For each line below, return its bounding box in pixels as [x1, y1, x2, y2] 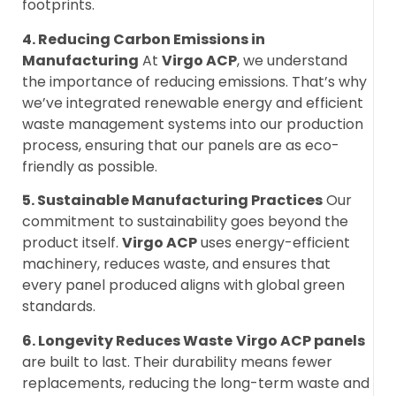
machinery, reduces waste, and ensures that [22, 254, 331, 275]
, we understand [237, 49, 347, 71]
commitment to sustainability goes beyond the [22, 211, 348, 232]
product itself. [22, 232, 122, 254]
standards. [22, 296, 95, 317]
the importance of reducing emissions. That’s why [22, 71, 367, 92]
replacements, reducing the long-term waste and [22, 372, 369, 393]
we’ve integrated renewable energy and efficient [22, 92, 363, 113]
